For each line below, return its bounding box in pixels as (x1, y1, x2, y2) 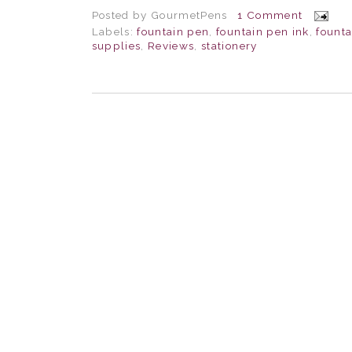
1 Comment (237, 9, 303, 22)
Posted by (91, 9, 151, 22)
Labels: (91, 25, 137, 38)
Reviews (147, 39, 195, 53)
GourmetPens (150, 9, 228, 22)
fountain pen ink (216, 25, 310, 38)
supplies (91, 39, 141, 53)
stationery (201, 39, 258, 53)
